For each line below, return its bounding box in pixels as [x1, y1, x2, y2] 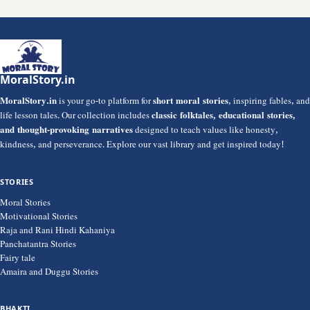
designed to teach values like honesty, [133, 125, 278, 139]
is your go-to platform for [57, 95, 153, 110]
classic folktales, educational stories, [152, 110, 295, 125]
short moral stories [153, 95, 228, 110]
